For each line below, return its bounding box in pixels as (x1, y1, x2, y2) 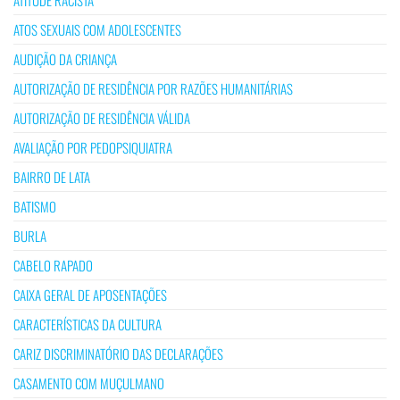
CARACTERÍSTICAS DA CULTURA (13, 314, 162, 335)
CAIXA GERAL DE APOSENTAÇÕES (13, 285, 167, 305)
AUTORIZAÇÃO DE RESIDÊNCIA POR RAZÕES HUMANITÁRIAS (13, 79, 293, 99)
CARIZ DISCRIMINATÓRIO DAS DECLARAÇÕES (13, 344, 223, 364)
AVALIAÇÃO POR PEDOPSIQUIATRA (13, 137, 172, 158)
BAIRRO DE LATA (13, 167, 90, 187)
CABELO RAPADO (13, 255, 93, 276)
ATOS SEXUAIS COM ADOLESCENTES (13, 20, 181, 40)
